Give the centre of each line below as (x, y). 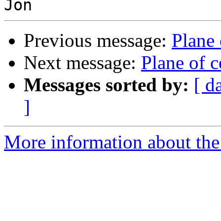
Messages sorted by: (106, 85)
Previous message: (98, 40)
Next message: (82, 63)
